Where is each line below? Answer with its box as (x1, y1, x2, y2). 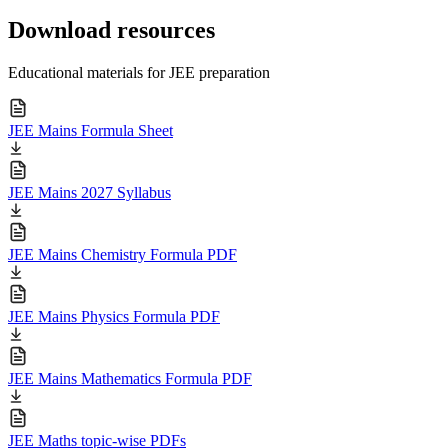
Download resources (8, 16, 215, 43)
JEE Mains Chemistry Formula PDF (8, 245, 237, 263)
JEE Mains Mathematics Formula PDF (8, 369, 252, 387)
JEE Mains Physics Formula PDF (8, 307, 220, 325)
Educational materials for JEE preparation (8, 63, 270, 81)
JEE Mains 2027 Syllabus (8, 183, 171, 201)
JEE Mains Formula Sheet (8, 121, 173, 139)
